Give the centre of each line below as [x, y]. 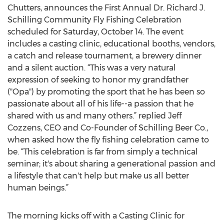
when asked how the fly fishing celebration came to [108, 140]
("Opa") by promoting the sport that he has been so [106, 92]
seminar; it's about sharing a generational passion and [111, 164]
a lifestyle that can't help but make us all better [98, 176]
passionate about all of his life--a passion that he [100, 104]
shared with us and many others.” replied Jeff [94, 116]
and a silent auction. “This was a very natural [92, 68]
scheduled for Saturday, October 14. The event [95, 32]
